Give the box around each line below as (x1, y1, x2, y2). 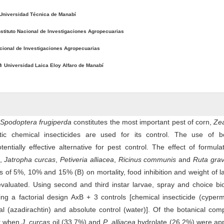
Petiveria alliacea (59, 155, 114, 164)
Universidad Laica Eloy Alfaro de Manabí (3, 62, 103, 68)
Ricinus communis (118, 155, 176, 164)
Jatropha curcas (4, 155, 56, 164)
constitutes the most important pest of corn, (71, 118, 214, 126)
